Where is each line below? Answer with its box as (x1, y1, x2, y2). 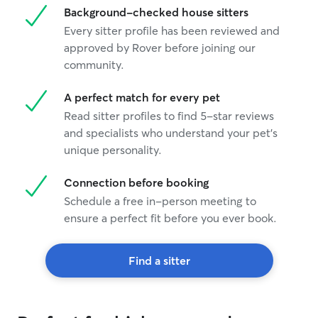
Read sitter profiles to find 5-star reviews (64, 109, 274, 123)
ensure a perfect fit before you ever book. (64, 211, 277, 225)
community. (64, 57, 124, 72)
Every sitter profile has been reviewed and (64, 23, 280, 38)
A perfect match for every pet (64, 90, 220, 104)
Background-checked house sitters (64, 5, 248, 19)
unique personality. (64, 143, 162, 157)
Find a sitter (128, 253, 190, 268)
